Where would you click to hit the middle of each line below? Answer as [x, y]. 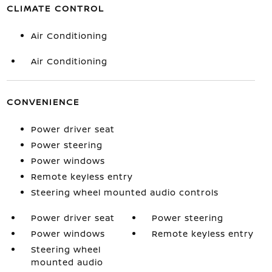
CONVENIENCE [43, 102]
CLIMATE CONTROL [55, 8]
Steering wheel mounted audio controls [124, 192]
